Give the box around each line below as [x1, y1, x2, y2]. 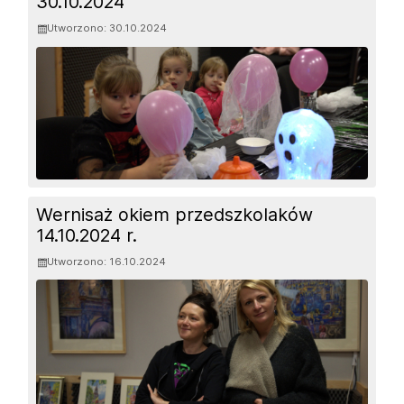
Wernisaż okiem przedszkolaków [36, 203, 314, 225]
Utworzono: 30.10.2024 [47, 22, 168, 35]
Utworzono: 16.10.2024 [47, 255, 167, 269]
